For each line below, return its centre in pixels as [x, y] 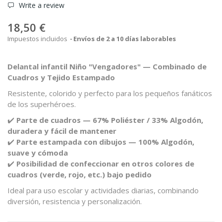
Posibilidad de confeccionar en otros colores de [105, 163]
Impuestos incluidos [38, 38]
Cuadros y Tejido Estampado [61, 77]
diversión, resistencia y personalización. [75, 201]
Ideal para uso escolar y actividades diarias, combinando [103, 190]
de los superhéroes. [42, 104]
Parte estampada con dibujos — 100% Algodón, [105, 141]
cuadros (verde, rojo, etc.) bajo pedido [80, 174]
